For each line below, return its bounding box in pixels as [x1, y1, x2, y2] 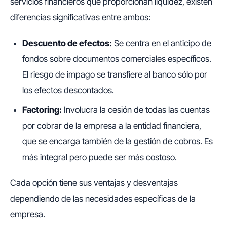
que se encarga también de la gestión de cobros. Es [22, 136, 213, 147]
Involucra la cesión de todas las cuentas [62, 105, 210, 116]
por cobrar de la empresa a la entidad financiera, [22, 121, 201, 131]
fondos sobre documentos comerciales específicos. [22, 53, 211, 64]
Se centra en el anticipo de [112, 37, 211, 48]
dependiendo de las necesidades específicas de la [10, 194, 196, 204]
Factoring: [22, 105, 62, 116]
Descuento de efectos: [22, 37, 112, 48]
